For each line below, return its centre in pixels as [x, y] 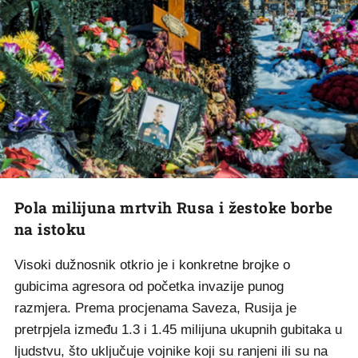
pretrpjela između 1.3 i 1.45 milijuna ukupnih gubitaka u [178, 329]
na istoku [50, 229]
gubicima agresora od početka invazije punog [149, 286]
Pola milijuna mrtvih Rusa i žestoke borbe [174, 207]
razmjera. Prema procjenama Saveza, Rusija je [155, 308]
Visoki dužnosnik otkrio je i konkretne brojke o [152, 265]
